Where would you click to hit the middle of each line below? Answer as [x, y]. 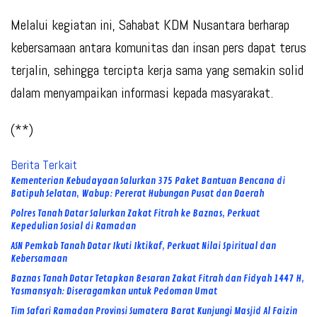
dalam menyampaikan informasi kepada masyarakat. [142, 93]
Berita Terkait [44, 165]
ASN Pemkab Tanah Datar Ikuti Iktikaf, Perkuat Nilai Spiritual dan [143, 246]
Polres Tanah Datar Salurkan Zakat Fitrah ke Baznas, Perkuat [135, 214]
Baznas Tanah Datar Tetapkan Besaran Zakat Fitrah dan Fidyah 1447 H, [157, 279]
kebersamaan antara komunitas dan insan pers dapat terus [158, 48]
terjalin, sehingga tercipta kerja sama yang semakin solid [157, 70]
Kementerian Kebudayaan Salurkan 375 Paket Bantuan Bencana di [148, 181]
